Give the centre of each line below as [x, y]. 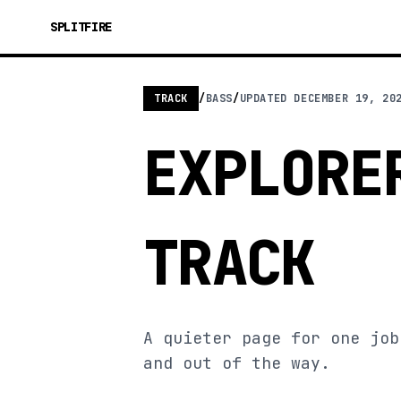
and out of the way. [237, 363]
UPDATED [267, 98]
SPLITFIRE [81, 27]
